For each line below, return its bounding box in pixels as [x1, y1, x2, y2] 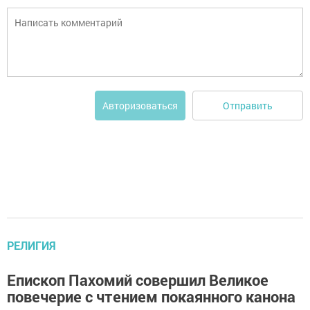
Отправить [223, 98, 273, 112]
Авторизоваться [102, 99, 178, 112]
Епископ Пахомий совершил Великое [7, 270, 268, 290]
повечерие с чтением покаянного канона [7, 286, 295, 307]
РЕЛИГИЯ [7, 238, 56, 253]
